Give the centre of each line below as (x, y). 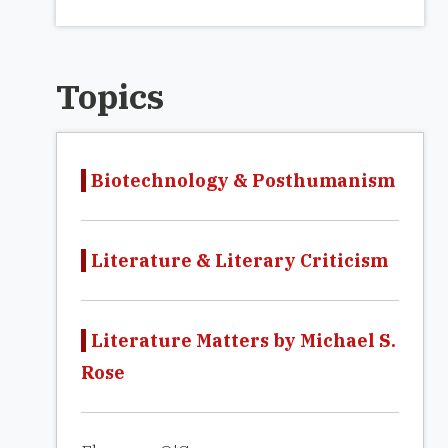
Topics (110, 96)
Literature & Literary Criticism (239, 260)
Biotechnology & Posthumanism (243, 180)
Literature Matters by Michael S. (243, 340)
